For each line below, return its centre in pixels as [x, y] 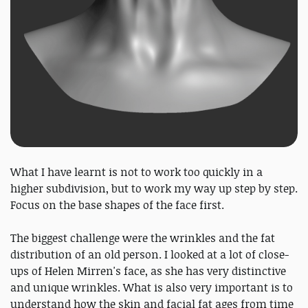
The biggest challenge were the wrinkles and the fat [143, 238]
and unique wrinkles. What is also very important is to [152, 288]
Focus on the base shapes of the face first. [117, 205]
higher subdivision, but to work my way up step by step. [154, 189]
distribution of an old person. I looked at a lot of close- [150, 255]
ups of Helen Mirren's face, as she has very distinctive [148, 271]
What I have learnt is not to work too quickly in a [136, 172]
